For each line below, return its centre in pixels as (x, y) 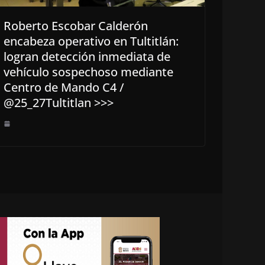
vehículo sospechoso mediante (88, 72)
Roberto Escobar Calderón (76, 26)
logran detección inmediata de (87, 57)
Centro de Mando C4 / (64, 88)
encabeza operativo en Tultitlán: (91, 41)
